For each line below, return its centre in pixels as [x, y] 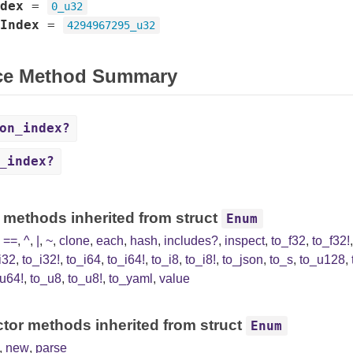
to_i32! [41, 260]
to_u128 [322, 260]
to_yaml [130, 279]
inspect [244, 241]
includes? [191, 241]
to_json [242, 260]
